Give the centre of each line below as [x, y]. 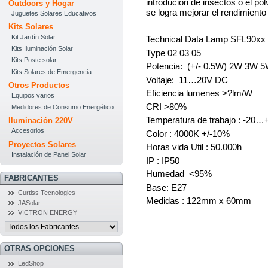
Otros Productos [39, 86]
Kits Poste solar [34, 60]
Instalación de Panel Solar [48, 154]
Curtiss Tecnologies [46, 193]
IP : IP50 [164, 160]
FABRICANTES [31, 178]
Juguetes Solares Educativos [54, 13]
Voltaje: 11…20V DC [188, 80]
